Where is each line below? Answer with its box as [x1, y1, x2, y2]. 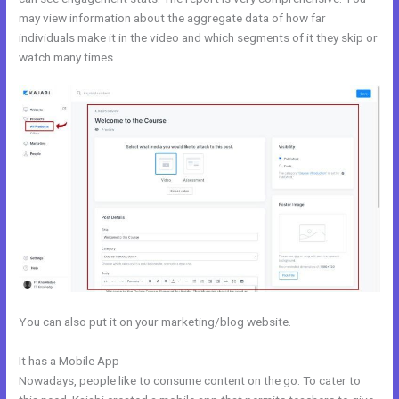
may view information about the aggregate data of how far [19, 10, 327, 25]
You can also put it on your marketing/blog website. [19, 313, 292, 329]
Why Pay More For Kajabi [122, 353, 253, 368]
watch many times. [19, 49, 117, 64]
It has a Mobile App [19, 353, 123, 368]
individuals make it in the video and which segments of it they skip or [19, 29, 379, 45]
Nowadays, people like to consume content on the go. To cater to [19, 372, 362, 387]
